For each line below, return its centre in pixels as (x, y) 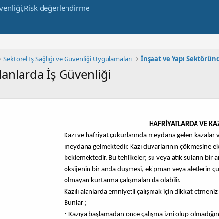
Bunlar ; (75, 203)
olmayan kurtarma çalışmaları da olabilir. (122, 181)
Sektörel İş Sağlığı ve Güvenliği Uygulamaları (68, 59)
